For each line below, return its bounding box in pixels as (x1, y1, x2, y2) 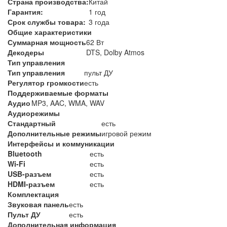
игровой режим (101, 128, 152, 139)
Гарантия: (8, 7, 43, 17)
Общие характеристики (8, 27, 92, 37)
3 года (89, 17, 109, 27)
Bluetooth (8, 148, 42, 159)
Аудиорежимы (8, 108, 60, 119)
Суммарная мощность (8, 37, 86, 48)
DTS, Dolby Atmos (86, 47, 144, 58)
